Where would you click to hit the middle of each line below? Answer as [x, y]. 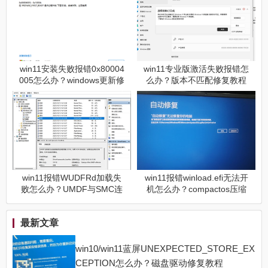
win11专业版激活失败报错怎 [196, 69]
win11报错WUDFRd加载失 [72, 178]
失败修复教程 [196, 201]
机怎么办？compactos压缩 [196, 189]
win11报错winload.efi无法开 [196, 178]
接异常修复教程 [72, 201]
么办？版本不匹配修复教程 [196, 80]
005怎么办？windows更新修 [72, 80]
